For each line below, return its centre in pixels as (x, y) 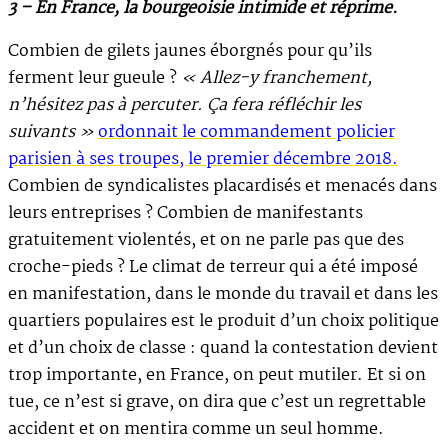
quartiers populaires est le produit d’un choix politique (223, 321)
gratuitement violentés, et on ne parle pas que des (206, 240)
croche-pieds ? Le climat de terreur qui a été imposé (213, 267)
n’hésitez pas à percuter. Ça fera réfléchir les (184, 105)
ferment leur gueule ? (94, 78)
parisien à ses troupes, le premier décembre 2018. (203, 159)
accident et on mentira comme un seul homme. (196, 429)
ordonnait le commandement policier (246, 132)
